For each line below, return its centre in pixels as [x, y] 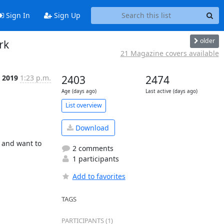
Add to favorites [99, 176]
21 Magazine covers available [169, 53]
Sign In [17, 15]
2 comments [92, 148]
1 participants [94, 159]
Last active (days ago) [171, 91]
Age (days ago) [79, 91]
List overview [83, 105]
